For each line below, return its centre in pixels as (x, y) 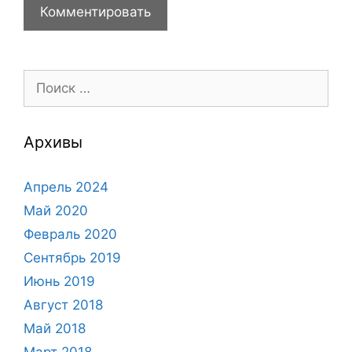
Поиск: (44, 78)
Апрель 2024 (66, 187)
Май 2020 (56, 210)
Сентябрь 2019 (72, 257)
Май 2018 (55, 328)
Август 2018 (63, 304)
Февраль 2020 (70, 234)
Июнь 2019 (59, 281)
